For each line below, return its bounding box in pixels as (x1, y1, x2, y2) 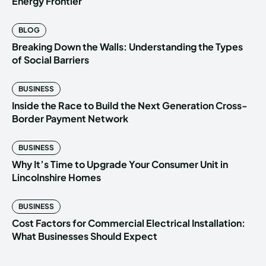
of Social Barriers (12, 53, 89, 66)
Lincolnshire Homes (12, 171, 101, 184)
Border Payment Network (12, 112, 128, 125)
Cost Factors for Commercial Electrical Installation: (12, 217, 245, 230)
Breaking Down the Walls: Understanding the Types (12, 40, 243, 53)
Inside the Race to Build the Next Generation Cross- (12, 99, 248, 112)
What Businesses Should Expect (12, 230, 157, 243)
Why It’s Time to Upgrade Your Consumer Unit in (12, 158, 228, 171)
